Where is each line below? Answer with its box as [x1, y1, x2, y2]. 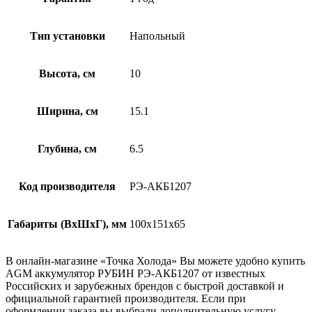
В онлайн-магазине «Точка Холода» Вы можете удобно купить [6, 255, 305, 267]
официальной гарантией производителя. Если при [6, 292, 246, 305]
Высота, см [39, 68, 95, 80]
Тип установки [29, 30, 105, 42]
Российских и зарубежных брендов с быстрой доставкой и [6, 280, 284, 292]
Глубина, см [38, 143, 97, 155]
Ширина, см [36, 105, 98, 118]
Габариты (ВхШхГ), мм [8, 218, 127, 231]
